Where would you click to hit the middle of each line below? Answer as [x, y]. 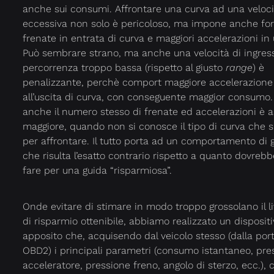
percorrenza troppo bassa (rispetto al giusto [124, 68]
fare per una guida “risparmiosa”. [97, 171]
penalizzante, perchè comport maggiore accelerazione [148, 83]
